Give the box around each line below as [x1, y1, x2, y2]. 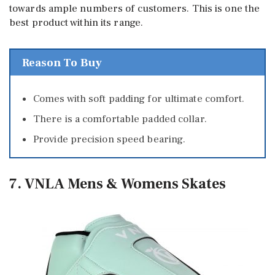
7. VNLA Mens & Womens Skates [9, 174, 226, 194]
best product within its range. [9, 16, 144, 30]
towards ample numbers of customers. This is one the [9, 2, 260, 16]
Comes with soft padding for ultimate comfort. [33, 91, 245, 106]
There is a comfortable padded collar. [33, 112, 207, 126]
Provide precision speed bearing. [33, 132, 186, 146]
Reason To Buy [21, 55, 102, 70]
